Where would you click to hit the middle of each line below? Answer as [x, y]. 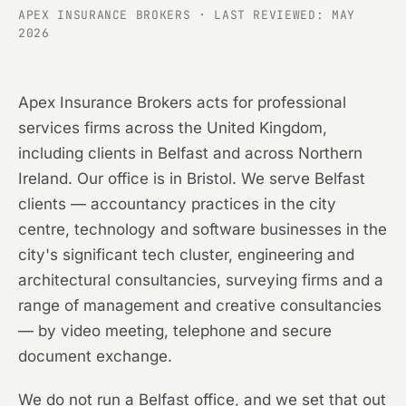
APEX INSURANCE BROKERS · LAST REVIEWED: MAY [187, 15]
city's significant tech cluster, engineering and [186, 255]
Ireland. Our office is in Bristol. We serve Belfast [192, 179]
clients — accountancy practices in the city [177, 204]
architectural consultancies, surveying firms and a [201, 280]
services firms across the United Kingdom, [173, 128]
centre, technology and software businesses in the [203, 230]
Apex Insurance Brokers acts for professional [182, 103]
